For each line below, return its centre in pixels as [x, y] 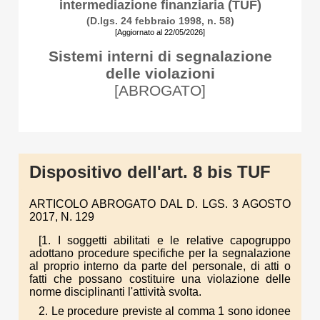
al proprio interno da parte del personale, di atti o [160, 266]
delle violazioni [160, 73]
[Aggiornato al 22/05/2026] [160, 32]
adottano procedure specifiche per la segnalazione [160, 253]
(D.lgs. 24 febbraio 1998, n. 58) [160, 21]
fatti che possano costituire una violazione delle [160, 279]
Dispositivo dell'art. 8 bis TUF [150, 172]
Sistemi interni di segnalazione [160, 56]
